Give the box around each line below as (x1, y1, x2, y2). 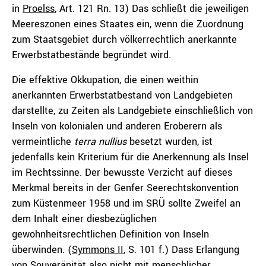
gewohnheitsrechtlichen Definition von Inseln (12, 227, 209, 241)
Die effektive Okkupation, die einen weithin (12, 73, 198, 87)
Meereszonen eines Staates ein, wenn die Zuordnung (12, 17, 243, 31)
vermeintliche (12, 135, 74, 148)
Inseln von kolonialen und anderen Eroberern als (12, 119, 222, 133)
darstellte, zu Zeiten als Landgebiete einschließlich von (12, 104, 253, 118)
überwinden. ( (12, 243, 72, 256)
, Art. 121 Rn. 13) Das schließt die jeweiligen (55, 2, 249, 15)
